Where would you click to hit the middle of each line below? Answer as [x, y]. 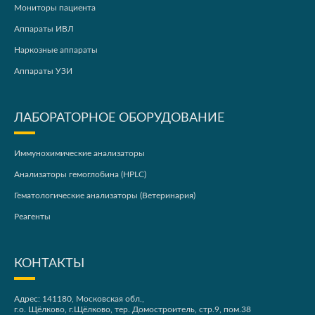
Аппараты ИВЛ [44, 29]
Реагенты [32, 217]
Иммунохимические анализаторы [79, 154]
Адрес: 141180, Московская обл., [79, 299]
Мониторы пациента [55, 8]
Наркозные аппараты [56, 50]
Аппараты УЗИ [43, 71]
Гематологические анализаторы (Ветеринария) [105, 196]
